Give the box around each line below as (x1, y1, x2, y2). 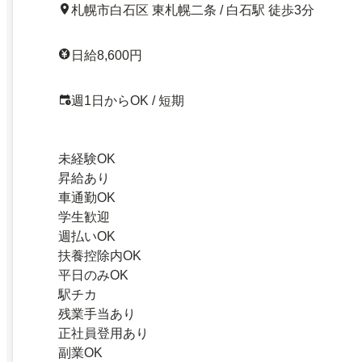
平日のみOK (58, 267, 128, 282)
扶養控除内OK (58, 248, 141, 263)
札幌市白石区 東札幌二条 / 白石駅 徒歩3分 (71, 2, 314, 17)
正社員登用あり (58, 326, 149, 340)
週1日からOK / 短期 (71, 93, 184, 107)
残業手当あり (58, 306, 136, 321)
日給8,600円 (71, 48, 142, 62)
